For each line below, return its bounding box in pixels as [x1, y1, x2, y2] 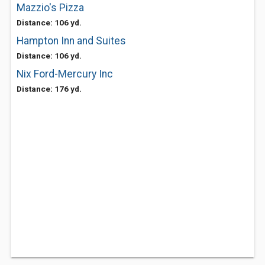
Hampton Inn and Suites [17, 35, 126, 47]
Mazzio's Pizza [17, 2, 84, 14]
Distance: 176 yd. [17, 84, 82, 93]
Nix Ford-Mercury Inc [17, 68, 113, 80]
